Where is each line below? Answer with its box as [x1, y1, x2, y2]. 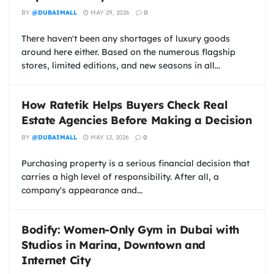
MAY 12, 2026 [89, 133, 129, 141]
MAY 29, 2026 [89, 8, 130, 17]
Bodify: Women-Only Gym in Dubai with [21, 222, 240, 237]
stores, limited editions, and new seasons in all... [21, 59, 220, 71]
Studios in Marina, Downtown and [21, 237, 206, 252]
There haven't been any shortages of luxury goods [21, 32, 230, 44]
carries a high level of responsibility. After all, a [21, 171, 219, 182]
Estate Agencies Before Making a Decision [21, 113, 252, 127]
